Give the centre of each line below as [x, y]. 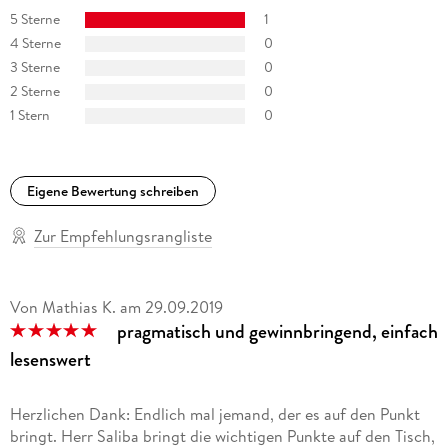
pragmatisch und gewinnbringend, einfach [277, 331]
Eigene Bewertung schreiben [112, 190]
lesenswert [50, 359]
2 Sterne [34, 91]
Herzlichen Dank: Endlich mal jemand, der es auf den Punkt [214, 413]
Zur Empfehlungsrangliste [122, 235]
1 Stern [29, 115]
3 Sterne [34, 67]
